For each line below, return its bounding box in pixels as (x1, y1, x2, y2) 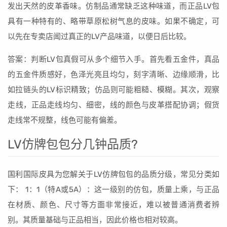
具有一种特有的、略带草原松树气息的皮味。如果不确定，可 (8, 17, 219, 26)
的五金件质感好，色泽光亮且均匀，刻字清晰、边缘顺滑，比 (8, 70, 219, 79)
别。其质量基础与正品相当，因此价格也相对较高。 (8, 215, 182, 224)
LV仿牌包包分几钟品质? (8, 137, 138, 152)
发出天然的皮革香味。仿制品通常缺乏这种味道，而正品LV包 (8, 2, 219, 11)
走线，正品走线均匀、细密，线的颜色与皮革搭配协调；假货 (8, 100, 219, 109)
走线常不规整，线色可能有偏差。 (8, 116, 122, 125)
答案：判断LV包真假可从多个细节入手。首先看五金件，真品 (8, 55, 219, 64)
